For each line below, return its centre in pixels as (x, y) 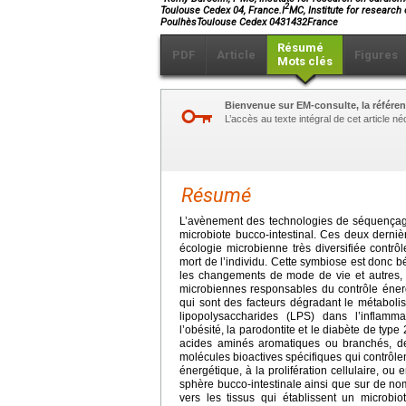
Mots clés (305, 61)
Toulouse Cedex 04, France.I (222, 10)
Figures (376, 54)
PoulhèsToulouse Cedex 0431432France (249, 22)
